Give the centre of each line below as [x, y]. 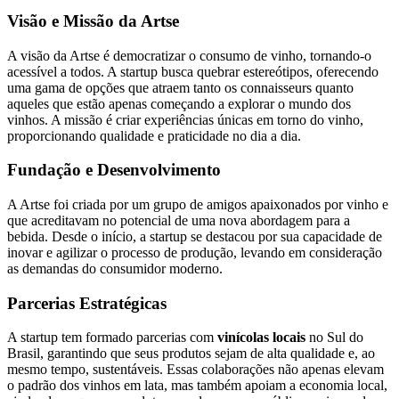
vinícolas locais [261, 338]
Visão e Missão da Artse [93, 20]
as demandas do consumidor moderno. [115, 268]
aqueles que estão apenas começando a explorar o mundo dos [179, 103]
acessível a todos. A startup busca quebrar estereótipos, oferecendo [193, 71]
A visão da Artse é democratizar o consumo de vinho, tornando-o [189, 55]
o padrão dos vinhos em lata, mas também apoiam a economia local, [197, 386]
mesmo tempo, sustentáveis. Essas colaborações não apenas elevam [195, 370]
